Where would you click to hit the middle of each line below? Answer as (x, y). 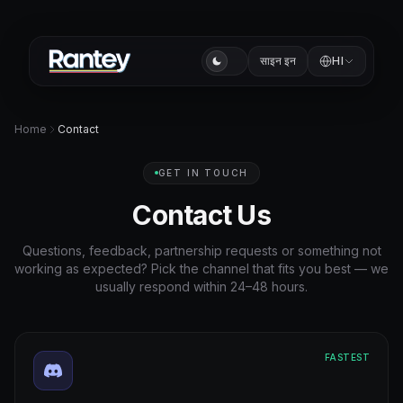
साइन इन (278, 61)
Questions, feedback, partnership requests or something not (201, 250)
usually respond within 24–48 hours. (201, 286)
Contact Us (201, 215)
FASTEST (347, 357)
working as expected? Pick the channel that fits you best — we (201, 268)
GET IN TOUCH (203, 172)
